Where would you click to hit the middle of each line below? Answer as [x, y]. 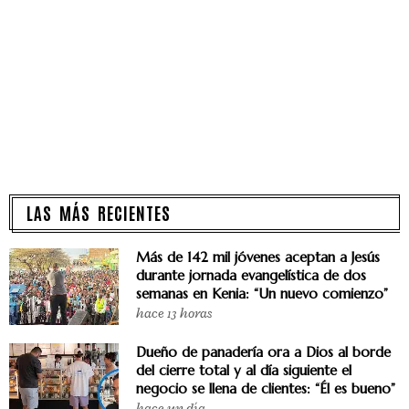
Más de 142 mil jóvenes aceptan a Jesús [258, 257]
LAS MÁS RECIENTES [99, 212]
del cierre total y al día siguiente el [244, 370]
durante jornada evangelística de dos [251, 275]
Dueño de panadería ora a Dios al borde [263, 351]
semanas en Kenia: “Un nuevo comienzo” [262, 293]
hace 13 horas [174, 313]
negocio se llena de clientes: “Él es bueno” [266, 388]
